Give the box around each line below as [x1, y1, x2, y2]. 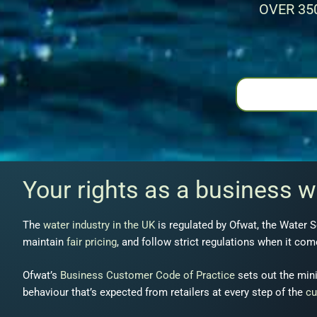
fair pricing [67, 236, 117, 248]
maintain [23, 236, 67, 248]
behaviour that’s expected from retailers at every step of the [23, 285, 306, 299]
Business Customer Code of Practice [60, 268, 235, 282]
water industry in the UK [43, 219, 155, 231]
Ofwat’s [23, 268, 60, 282]
